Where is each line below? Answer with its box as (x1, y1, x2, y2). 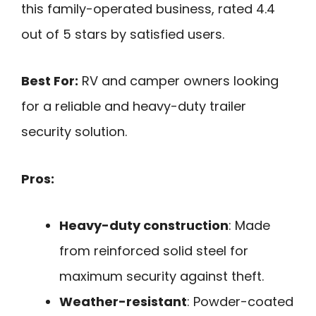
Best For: (21, 72, 78, 90)
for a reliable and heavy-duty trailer (21, 97, 246, 116)
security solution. (21, 123, 127, 141)
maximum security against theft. (59, 267, 264, 286)
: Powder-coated (187, 293, 293, 311)
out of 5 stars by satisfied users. (21, 25, 224, 43)
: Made (229, 217, 270, 235)
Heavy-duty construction (59, 217, 229, 235)
